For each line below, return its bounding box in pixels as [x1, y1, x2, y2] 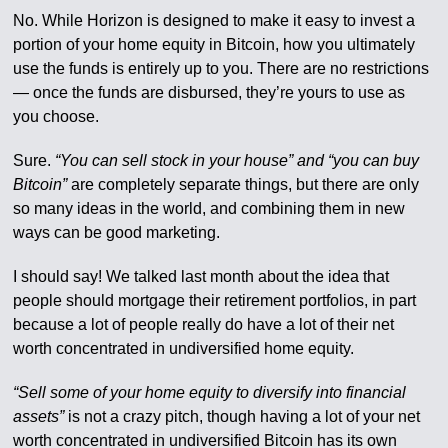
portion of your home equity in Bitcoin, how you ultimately [13, 36, 416, 53]
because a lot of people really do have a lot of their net [13, 316, 395, 333]
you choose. [13, 108, 100, 125]
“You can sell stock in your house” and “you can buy [55, 152, 420, 169]
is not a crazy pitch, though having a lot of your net [64, 408, 421, 425]
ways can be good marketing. [13, 224, 221, 241]
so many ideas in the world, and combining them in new [13, 200, 406, 217]
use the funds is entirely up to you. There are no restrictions [13, 60, 430, 77]
